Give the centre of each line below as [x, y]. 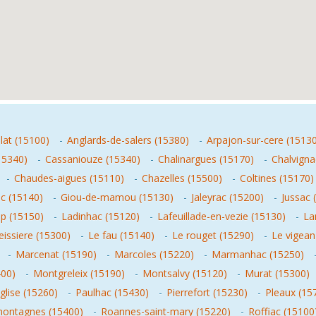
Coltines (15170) [277, 178]
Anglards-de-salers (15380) [128, 140]
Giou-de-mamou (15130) [117, 197]
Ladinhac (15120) [101, 216]
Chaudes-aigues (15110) [69, 178]
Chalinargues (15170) [206, 159]
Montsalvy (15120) [185, 273]
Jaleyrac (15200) [227, 197]
